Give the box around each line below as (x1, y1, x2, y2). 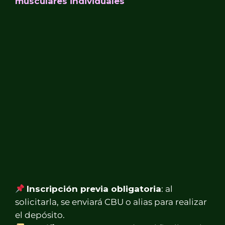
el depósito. (15, 209, 65, 220)
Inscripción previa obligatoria (27, 183, 162, 194)
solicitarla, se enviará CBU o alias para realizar (15, 196, 207, 207)
